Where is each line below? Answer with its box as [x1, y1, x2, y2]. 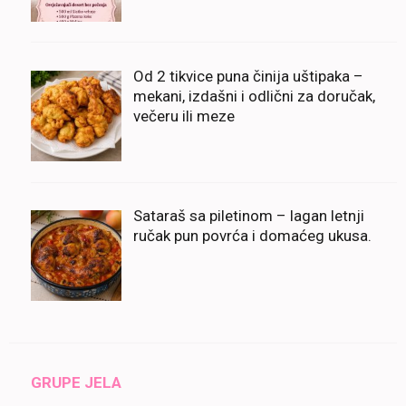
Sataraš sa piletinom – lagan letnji [132, 207, 364, 226]
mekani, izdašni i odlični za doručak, [132, 86, 375, 105]
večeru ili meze [132, 106, 235, 125]
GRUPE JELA [31, 373, 121, 391]
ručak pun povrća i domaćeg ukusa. [132, 227, 372, 246]
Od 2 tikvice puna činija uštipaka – [132, 66, 363, 85]
